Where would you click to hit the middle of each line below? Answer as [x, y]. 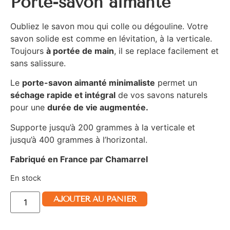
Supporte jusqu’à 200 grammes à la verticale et [103, 127]
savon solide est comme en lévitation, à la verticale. [111, 38]
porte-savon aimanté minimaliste [89, 83]
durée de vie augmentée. [98, 108]
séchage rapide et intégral [63, 95]
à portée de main [80, 51]
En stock [26, 178]
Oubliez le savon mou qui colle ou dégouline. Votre [109, 26]
